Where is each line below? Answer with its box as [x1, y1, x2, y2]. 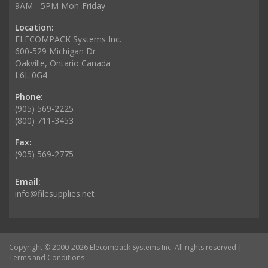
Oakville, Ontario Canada [15, 57, 111, 69]
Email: [15, 175, 41, 187]
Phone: [15, 90, 43, 102]
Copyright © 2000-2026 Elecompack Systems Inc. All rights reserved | [9, 242, 242, 252]
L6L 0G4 [15, 69, 47, 81]
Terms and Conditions [9, 252, 84, 263]
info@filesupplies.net [15, 187, 95, 199]
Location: [15, 21, 54, 33]
